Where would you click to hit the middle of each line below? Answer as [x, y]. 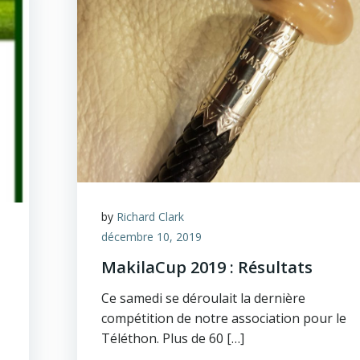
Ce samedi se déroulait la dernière [204, 298]
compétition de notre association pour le [224, 318]
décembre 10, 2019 [152, 237]
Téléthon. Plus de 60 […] [173, 338]
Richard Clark [151, 217]
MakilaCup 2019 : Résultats [207, 267]
